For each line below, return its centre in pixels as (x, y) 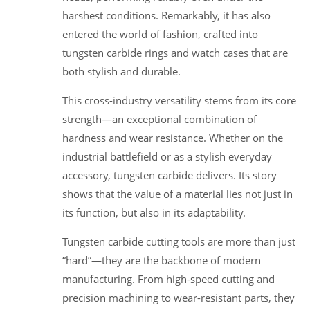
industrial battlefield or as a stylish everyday (167, 156)
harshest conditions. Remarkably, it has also (166, 15)
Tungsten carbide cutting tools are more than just (179, 241)
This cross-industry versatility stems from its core (179, 100)
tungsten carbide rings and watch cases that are (175, 52)
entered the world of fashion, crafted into (160, 34)
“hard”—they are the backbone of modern (162, 260)
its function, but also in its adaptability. (154, 212)
